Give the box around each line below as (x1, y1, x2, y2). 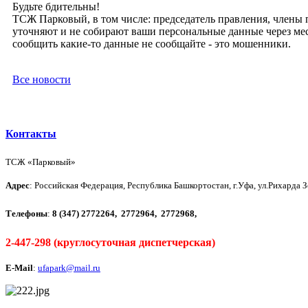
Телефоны (5, 208, 47, 219)
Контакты (5, 127, 56, 140)
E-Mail (5, 262, 33, 273)
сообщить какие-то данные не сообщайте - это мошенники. (12, 37, 291, 49)
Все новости (12, 73, 71, 85)
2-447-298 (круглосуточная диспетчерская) (5, 236, 215, 248)
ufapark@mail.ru (38, 262, 100, 273)
